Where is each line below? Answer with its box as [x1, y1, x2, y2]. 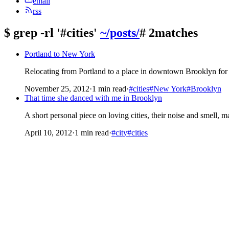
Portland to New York [25, 50, 95, 59]
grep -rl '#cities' [10, 26, 100, 39]
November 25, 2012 [25, 84, 89, 94]
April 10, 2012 [25, 128, 72, 138]
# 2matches [140, 26, 198, 39]
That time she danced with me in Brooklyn [25, 94, 162, 103]
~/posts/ [100, 26, 140, 39]
